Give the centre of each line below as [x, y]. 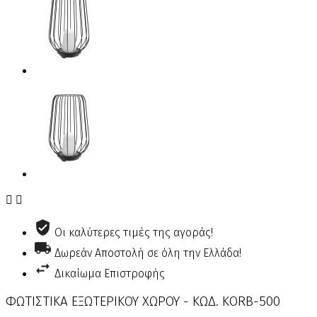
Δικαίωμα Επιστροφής [110, 273]
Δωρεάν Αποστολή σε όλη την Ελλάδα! [148, 253]
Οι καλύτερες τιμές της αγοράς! [134, 232]
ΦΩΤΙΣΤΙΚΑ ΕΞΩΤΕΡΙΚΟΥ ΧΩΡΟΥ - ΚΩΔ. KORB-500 [143, 301]
